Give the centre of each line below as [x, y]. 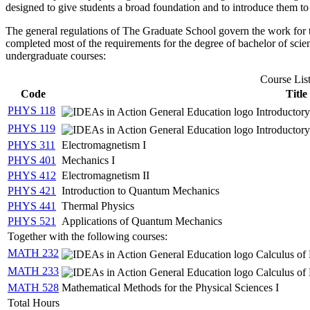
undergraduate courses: [56, 55]
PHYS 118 [31, 110]
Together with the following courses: [88, 236]
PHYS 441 [32, 206]
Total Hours [34, 302]
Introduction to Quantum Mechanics [140, 190]
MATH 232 [33, 253]
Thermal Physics [98, 206]
